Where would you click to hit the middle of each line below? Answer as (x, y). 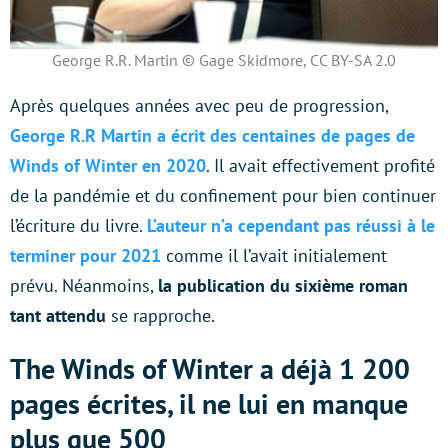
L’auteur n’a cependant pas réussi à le (291, 225)
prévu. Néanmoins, (84, 285)
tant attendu (58, 315)
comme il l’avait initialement (274, 255)
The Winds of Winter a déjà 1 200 (210, 368)
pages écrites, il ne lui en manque (209, 403)
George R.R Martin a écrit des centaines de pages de (212, 135)
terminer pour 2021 (85, 255)
